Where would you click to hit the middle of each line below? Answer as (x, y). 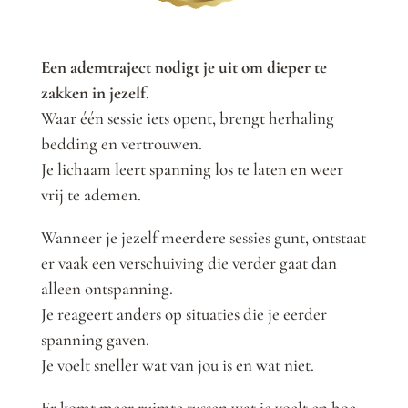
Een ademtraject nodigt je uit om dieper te (184, 67)
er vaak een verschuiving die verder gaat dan (189, 263)
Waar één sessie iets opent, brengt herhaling (187, 118)
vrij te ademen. (91, 195)
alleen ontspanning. (107, 289)
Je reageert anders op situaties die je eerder (184, 314)
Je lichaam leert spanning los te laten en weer (192, 169)
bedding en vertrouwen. (121, 144)
